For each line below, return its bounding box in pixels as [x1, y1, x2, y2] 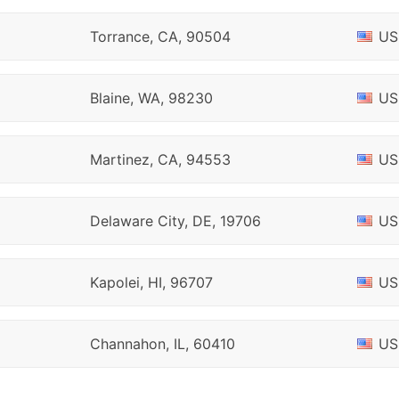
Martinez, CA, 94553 [89, 151, 231, 168]
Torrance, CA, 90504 [89, 28, 231, 45]
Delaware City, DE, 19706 [89, 212, 261, 230]
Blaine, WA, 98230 [89, 89, 213, 107]
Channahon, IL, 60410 [89, 335, 235, 353]
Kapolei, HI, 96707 [89, 273, 213, 291]
